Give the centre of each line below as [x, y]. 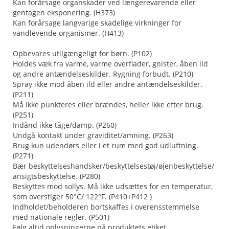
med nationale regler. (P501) [61, 217]
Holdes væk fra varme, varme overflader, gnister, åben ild [110, 64]
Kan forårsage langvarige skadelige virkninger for [97, 23]
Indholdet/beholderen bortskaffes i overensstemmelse [106, 207]
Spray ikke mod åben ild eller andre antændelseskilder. [108, 84]
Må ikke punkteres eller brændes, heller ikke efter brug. [108, 105]
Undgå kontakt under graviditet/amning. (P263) [93, 135]
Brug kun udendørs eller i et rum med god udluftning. [106, 145]
